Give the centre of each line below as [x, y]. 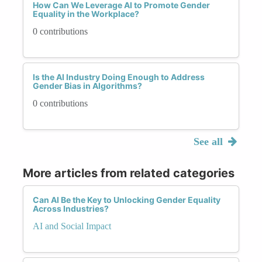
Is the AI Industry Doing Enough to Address [119, 77]
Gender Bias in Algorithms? [87, 85]
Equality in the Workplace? [86, 13]
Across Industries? [71, 208]
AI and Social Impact [72, 226]
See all [209, 141]
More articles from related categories [129, 173]
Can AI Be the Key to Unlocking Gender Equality [127, 199]
